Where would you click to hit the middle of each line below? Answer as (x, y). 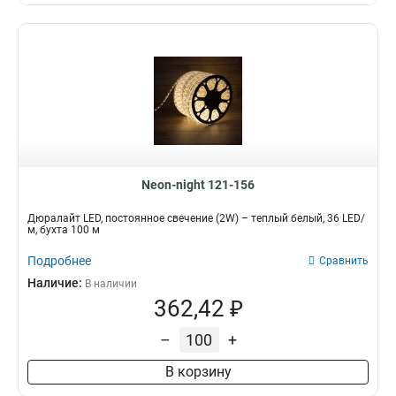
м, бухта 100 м (64, 230)
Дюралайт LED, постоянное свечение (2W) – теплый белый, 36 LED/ (196, 218)
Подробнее (59, 261)
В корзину (198, 372)
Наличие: (56, 283)
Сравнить (344, 261)
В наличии (111, 284)
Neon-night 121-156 (198, 185)
